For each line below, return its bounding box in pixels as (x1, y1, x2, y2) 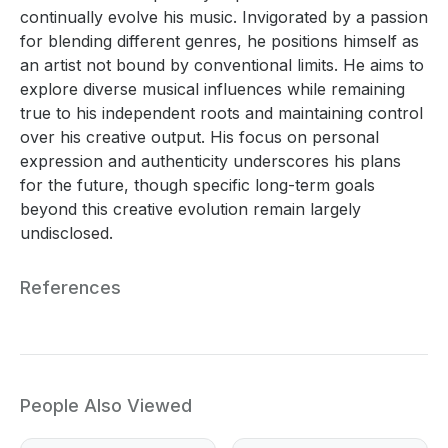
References (20, 276, 121, 298)
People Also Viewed (20, 394, 192, 416)
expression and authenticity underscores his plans (20, 150, 401, 171)
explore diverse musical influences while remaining (20, 78, 405, 99)
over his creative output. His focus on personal (20, 126, 379, 147)
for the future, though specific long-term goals (20, 174, 375, 195)
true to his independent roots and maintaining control (20, 102, 423, 123)
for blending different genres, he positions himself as (20, 30, 419, 51)
